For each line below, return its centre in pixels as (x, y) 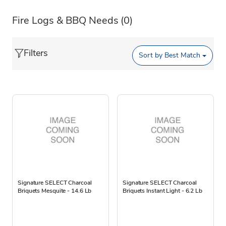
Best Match (182, 55)
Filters (36, 53)
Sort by (151, 55)
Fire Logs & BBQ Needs (65, 20)
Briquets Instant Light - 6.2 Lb (162, 190)
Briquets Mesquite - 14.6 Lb (55, 190)
